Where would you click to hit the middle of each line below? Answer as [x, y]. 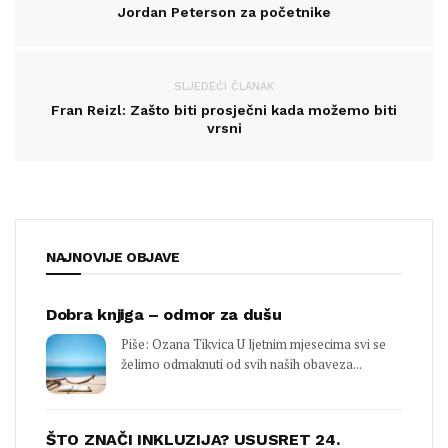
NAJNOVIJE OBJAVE [113, 257]
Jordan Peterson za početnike [224, 12]
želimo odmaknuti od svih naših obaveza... [241, 364]
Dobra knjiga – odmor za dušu [164, 315]
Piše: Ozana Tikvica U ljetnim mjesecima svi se [253, 344]
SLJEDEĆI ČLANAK [224, 87]
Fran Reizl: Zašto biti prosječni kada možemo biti [224, 110]
